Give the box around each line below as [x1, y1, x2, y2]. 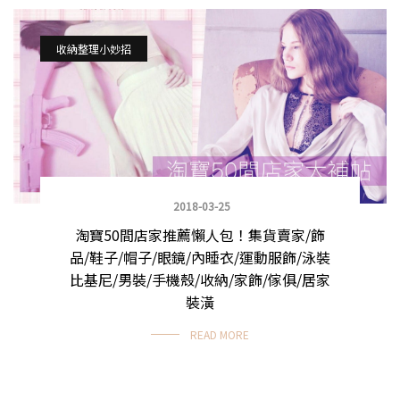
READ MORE [190, 327, 249, 343]
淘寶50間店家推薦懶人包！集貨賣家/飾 [75, 224, 325, 246]
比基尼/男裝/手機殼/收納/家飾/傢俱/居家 [70, 269, 330, 291]
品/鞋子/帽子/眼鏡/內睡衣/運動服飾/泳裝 [70, 246, 330, 269]
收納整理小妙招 [56, 40, 131, 56]
